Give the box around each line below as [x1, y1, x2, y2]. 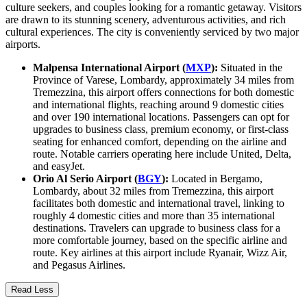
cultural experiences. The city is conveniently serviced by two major [5, 26, 299, 38]
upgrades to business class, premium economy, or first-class [33, 123, 288, 136]
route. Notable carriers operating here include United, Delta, [33, 148, 291, 160]
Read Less [11, 284, 53, 295]
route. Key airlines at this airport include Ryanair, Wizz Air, [33, 247, 287, 259]
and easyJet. [33, 160, 85, 173]
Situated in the [218, 62, 282, 74]
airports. [5, 38, 40, 51]
